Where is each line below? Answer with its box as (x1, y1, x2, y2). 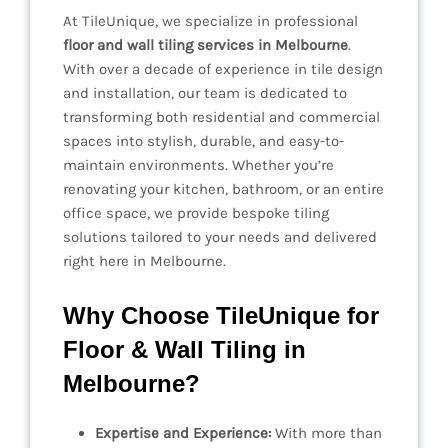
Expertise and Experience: (95, 424, 271, 443)
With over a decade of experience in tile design (63, 60, 383, 79)
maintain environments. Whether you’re (63, 156, 334, 175)
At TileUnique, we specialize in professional (63, 12, 358, 31)
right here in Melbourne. (63, 252, 226, 271)
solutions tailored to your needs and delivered (63, 228, 377, 247)
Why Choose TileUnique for (63, 302, 379, 330)
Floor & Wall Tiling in (63, 336, 306, 364)
